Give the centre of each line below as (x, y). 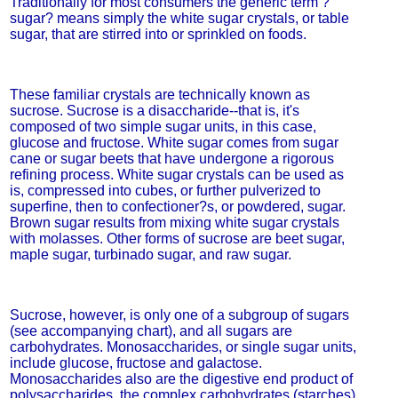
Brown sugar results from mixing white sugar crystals (174, 223)
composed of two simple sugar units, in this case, (163, 127)
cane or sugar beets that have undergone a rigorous (171, 159)
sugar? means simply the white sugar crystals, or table (179, 18)
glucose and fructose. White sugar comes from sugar (174, 143)
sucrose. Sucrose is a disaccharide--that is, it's (154, 111)
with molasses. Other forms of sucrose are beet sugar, (177, 239)
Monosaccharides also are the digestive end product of (181, 379)
